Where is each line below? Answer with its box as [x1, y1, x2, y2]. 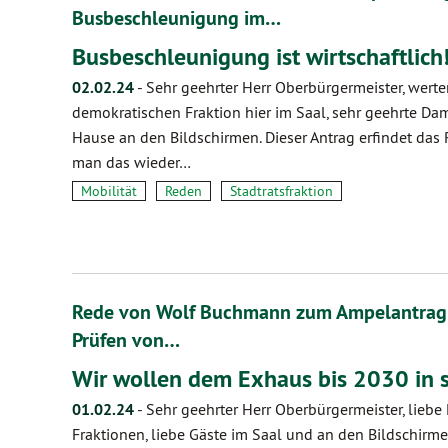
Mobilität [81, 182, 137, 200]
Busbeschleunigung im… [72, 5, 281, 31]
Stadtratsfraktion [230, 182, 333, 200]
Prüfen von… [72, 327, 180, 353]
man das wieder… [72, 152, 191, 172]
